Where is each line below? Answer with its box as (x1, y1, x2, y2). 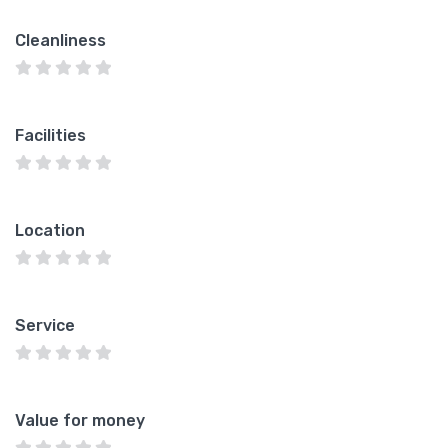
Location (15, 220, 85, 240)
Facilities (15, 125, 86, 145)
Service (15, 315, 75, 335)
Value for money (15, 410, 145, 430)
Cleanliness (15, 30, 106, 50)
